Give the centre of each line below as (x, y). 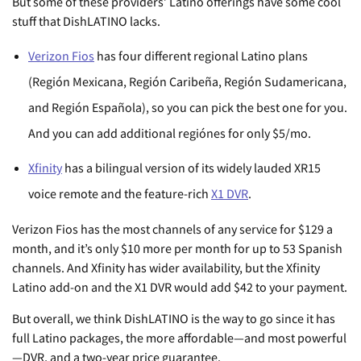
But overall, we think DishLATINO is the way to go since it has (174, 319)
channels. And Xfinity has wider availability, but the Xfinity (166, 268)
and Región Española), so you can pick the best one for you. (188, 108)
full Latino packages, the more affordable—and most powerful (179, 338)
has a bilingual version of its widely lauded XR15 (191, 168)
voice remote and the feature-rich (120, 194)
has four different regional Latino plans (201, 56)
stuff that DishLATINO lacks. (86, 21)
